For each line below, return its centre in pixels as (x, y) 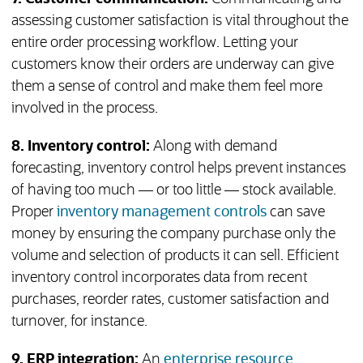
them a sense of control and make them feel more (167, 87)
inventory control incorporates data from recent (159, 278)
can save (295, 213)
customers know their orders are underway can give (172, 65)
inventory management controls (161, 213)
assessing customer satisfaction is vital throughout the (179, 21)
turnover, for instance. (79, 322)
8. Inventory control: (80, 147)
